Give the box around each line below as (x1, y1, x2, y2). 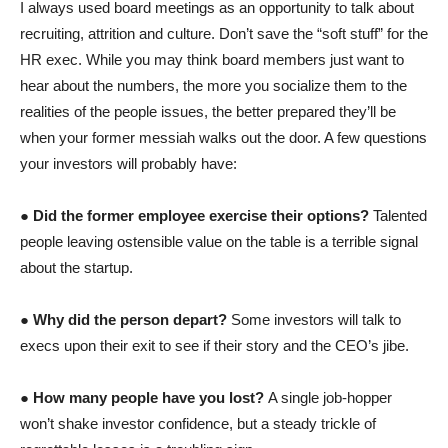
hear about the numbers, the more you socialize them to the (20, 76, 407, 94)
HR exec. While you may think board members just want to (20, 50, 404, 68)
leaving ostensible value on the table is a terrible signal (67, 232, 418, 250)
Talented (373, 206, 427, 224)
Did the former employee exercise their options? (33, 206, 373, 224)
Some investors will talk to (231, 310, 401, 328)
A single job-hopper (268, 388, 392, 406)
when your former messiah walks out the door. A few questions (20, 128, 427, 146)
